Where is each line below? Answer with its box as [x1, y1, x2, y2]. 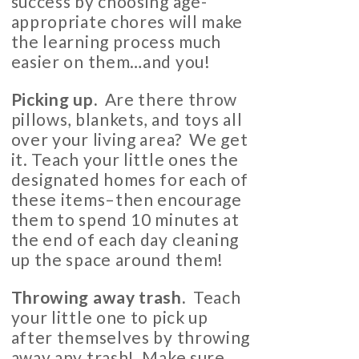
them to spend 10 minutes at [10, 209, 240, 230]
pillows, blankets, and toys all [10, 109, 243, 130]
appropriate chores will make [10, 11, 244, 32]
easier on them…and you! [10, 51, 211, 72]
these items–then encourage [10, 189, 242, 210]
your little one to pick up [10, 307, 208, 328]
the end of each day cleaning [10, 229, 240, 250]
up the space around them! [10, 249, 232, 270]
